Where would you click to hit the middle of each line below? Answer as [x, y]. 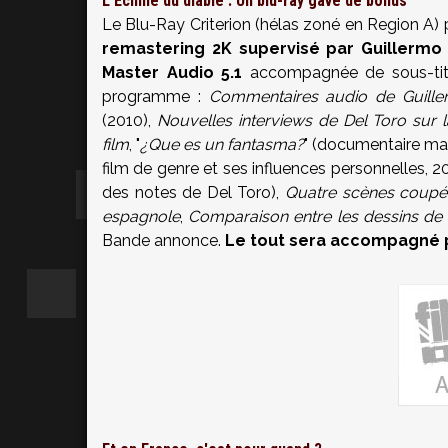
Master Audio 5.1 [172, 72]
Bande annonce [160, 240]
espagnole [141, 216]
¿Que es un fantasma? [222, 144]
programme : [155, 96]
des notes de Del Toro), [193, 192]
